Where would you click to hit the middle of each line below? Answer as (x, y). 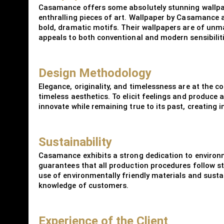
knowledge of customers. (84, 185)
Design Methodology (95, 73)
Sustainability (75, 142)
